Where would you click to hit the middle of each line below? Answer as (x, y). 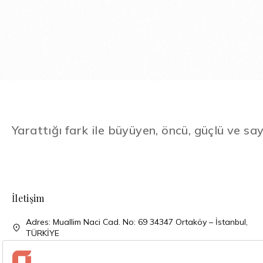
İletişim (28, 198)
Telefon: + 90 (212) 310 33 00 (82, 250)
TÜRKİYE (43, 233)
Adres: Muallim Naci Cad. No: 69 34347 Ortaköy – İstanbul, (137, 222)
